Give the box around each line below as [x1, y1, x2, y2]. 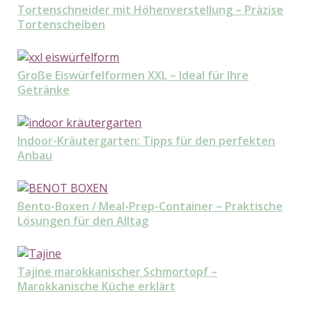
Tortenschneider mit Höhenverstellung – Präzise [17, 2, 284, 18]
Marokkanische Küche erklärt [17, 279, 176, 295]
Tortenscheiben [17, 17, 106, 33]
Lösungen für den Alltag [17, 213, 149, 229]
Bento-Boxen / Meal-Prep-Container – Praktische [17, 198, 283, 214]
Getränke [17, 82, 70, 98]
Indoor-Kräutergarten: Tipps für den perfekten [17, 133, 276, 149]
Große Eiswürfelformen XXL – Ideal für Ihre [17, 68, 249, 84]
